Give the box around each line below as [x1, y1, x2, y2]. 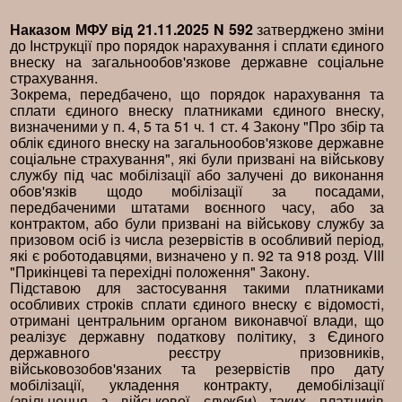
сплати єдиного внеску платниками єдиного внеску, [10, 100, 384, 120]
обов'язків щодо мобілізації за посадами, [10, 180, 384, 201]
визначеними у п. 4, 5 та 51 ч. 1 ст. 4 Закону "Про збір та [10, 116, 384, 136]
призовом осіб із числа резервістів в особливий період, [10, 229, 384, 249]
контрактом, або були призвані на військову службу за [10, 213, 384, 233]
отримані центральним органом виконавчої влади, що [10, 310, 384, 330]
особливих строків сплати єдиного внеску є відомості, [10, 293, 384, 314]
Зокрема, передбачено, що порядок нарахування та [10, 83, 384, 104]
